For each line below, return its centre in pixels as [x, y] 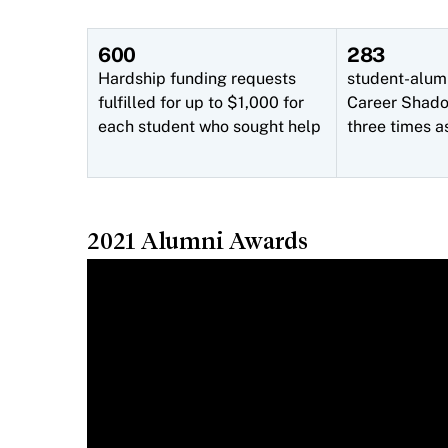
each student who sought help [209, 126]
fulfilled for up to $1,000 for [201, 102]
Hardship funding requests [197, 78]
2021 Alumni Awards [198, 241]
